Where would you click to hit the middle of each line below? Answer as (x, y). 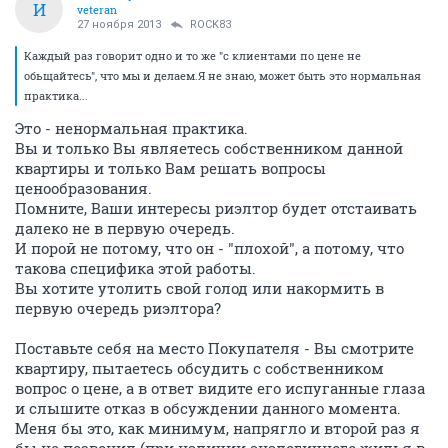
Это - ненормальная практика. (131, 128)
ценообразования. (83, 188)
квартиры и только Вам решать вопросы (170, 168)
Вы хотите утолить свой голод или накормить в (199, 288)
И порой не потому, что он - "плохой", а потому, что (209, 248)
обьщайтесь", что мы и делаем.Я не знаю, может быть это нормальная (222, 75)
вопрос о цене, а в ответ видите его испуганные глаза (220, 388)
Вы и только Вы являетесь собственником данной (209, 148)
